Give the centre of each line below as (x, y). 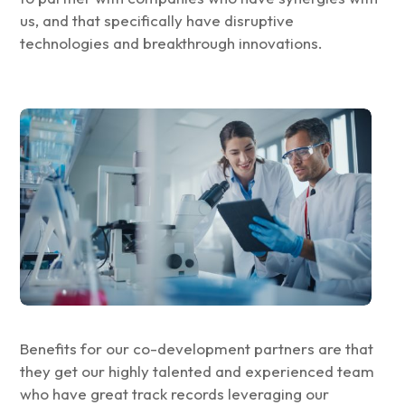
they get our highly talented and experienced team (198, 372)
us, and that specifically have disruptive (157, 20)
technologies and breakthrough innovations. (172, 42)
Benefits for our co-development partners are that (197, 349)
